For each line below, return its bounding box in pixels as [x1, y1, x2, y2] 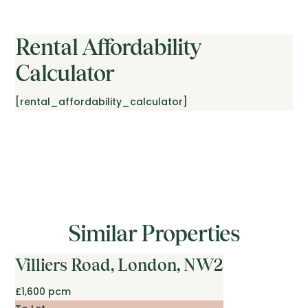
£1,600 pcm [15, 285, 71, 299]
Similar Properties [68, 221, 240, 247]
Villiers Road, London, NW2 [15, 255, 224, 276]
